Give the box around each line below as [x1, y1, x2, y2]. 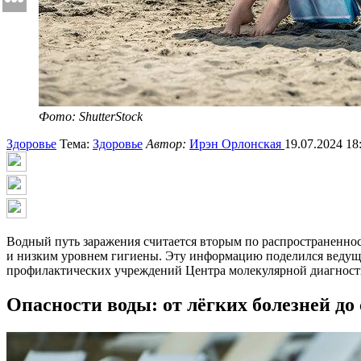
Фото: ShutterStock [39, 110, 143, 124]
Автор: [146, 137, 189, 151]
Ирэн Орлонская [189, 137, 284, 151]
